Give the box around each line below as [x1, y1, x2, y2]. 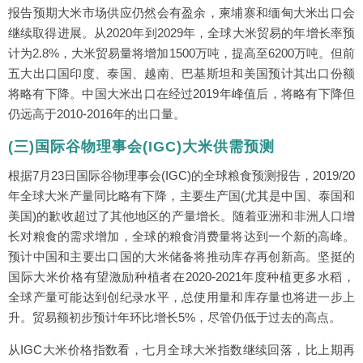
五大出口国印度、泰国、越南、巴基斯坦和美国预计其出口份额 [8, 66, 355, 80]
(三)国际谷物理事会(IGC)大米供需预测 [8, 138, 275, 155]
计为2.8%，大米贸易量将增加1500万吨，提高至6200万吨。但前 [8, 45, 355, 60]
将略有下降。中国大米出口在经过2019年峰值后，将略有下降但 [8, 86, 355, 100]
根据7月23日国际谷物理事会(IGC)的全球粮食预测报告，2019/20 [8, 168, 355, 182]
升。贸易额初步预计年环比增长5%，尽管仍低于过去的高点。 [8, 310, 341, 324]
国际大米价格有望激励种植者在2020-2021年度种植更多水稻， [8, 269, 355, 284]
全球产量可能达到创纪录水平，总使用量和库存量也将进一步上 [8, 289, 355, 304]
